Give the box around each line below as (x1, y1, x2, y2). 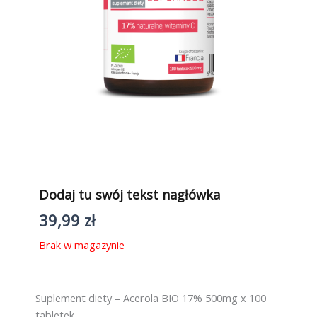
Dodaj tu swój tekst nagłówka (39, 185, 220, 203)
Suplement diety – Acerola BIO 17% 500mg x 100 (35, 290, 266, 305)
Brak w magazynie (39, 238, 125, 253)
